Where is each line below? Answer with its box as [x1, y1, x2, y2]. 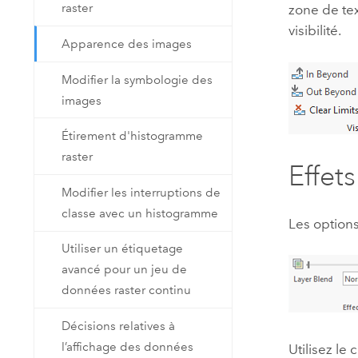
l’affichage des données [62, 339, 194, 354]
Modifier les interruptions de [62, 185, 221, 200]
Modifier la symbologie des [62, 72, 213, 87]
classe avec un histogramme [62, 205, 219, 221]
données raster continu [62, 283, 192, 298]
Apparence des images [62, 37, 193, 52]
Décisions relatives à [62, 318, 176, 333]
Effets [288, 160, 356, 193]
